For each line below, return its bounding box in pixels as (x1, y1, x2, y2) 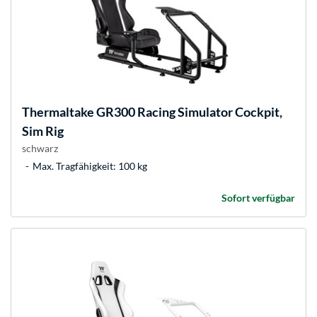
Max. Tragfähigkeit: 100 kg (33, 160, 147, 173)
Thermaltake (22, 104, 94, 120)
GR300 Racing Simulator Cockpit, (94, 104, 282, 120)
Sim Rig (22, 123, 64, 139)
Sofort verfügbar (221, 192, 295, 204)
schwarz (22, 142, 58, 155)
